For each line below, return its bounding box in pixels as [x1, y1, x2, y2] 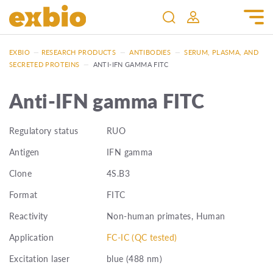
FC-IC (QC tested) [107, 231, 177, 243]
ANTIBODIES [129, 48, 171, 57]
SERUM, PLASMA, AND [184, 48, 259, 57]
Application [9, 231, 54, 243]
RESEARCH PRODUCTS [41, 48, 116, 57]
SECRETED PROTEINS [9, 60, 80, 69]
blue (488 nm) [107, 252, 162, 264]
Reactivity [9, 210, 48, 222]
